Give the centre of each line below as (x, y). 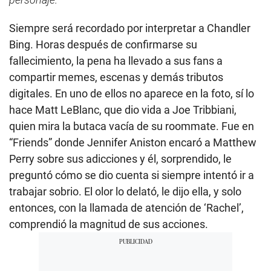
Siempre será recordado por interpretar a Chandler (130, 28)
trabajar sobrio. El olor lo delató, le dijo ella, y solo (125, 191)
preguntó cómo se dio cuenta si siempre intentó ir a (132, 175)
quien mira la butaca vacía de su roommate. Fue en (132, 126)
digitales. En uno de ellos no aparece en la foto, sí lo (132, 93)
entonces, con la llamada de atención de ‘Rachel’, (126, 207)
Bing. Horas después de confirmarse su (103, 44)
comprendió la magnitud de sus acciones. (109, 224)
